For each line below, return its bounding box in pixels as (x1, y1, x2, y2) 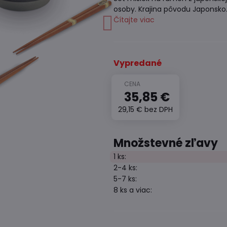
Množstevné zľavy (113, 135, 218, 151)
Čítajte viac (113, 15, 155, 25)
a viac (127, 185, 150, 195)
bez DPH (144, 104, 173, 115)
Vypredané (113, 57, 162, 69)
